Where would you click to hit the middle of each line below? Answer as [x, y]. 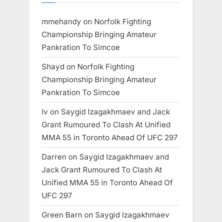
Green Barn [62, 215]
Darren [54, 157]
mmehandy [61, 21]
